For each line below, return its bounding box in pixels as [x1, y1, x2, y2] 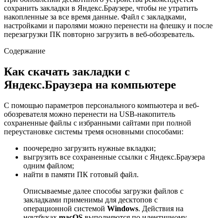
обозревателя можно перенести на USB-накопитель [4, 109, 175, 118]
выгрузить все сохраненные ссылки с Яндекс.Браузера [23, 152, 205, 161]
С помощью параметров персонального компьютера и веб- [4, 101, 199, 109]
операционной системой [23, 204, 107, 213]
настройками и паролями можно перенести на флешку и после [4, 21, 213, 30]
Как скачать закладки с [4, 65, 130, 78]
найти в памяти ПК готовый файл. [23, 170, 139, 179]
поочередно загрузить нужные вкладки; [23, 144, 156, 152]
